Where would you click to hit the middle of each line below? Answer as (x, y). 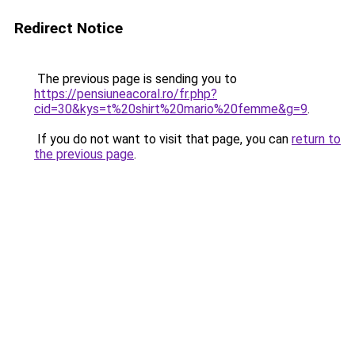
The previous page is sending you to (136, 79)
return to (316, 139)
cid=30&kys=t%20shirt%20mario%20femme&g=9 (171, 109)
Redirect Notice (69, 28)
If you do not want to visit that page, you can (163, 139)
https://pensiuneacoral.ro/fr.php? (126, 94)
